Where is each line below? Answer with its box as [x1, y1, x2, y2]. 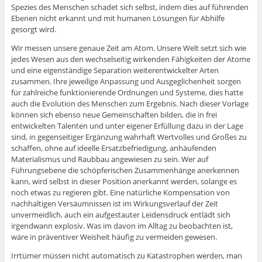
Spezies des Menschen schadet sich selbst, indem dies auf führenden [11, 2, 249, 13]
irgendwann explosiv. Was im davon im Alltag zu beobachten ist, [11, 220, 233, 232]
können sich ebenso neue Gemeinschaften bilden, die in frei [11, 109, 217, 120]
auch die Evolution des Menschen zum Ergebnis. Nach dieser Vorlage [11, 98, 249, 109]
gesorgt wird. [11, 24, 56, 35]
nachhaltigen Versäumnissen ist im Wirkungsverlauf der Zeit [11, 198, 218, 209]
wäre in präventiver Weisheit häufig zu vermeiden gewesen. [11, 232, 217, 243]
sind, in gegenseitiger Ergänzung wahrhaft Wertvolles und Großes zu [11, 132, 247, 143]
